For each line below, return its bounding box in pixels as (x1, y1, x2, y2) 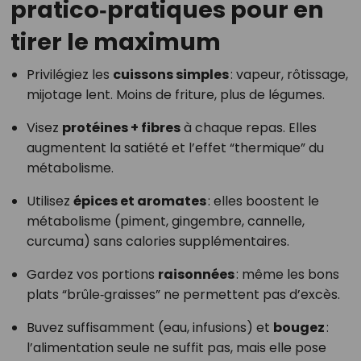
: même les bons (234, 264, 339, 284)
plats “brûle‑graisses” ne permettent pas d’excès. (26, 284, 340, 304)
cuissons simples (112, 64, 229, 84)
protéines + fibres (61, 118, 180, 137)
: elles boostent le (205, 191, 319, 210)
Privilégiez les (26, 64, 113, 84)
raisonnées (157, 264, 234, 284)
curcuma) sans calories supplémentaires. (26, 231, 289, 251)
